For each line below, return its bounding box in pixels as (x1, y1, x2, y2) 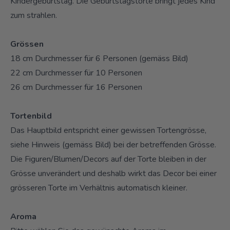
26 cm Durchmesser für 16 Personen (10, 81, 142, 93)
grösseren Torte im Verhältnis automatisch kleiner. (10, 182, 187, 194)
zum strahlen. (10, 9, 57, 21)
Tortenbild (10, 110, 52, 122)
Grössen (10, 38, 44, 50)
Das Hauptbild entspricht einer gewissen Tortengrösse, (10, 124, 206, 136)
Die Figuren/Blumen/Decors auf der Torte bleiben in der (10, 153, 206, 165)
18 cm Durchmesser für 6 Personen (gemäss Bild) (10, 52, 188, 64)
